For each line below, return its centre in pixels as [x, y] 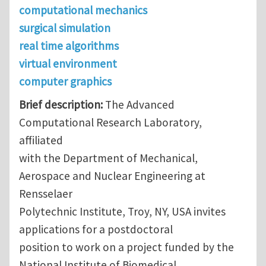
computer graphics [65, 81]
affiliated [41, 140]
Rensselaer [46, 194]
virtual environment [68, 63]
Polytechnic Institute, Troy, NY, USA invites [122, 212]
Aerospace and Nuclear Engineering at [112, 176]
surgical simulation [65, 28]
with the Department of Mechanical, [108, 158]
